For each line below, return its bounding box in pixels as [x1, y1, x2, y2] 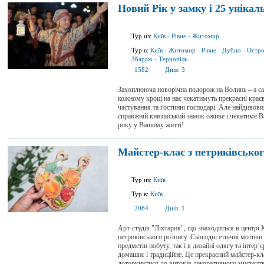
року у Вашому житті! [118, 121, 184, 129]
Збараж [131, 55, 153, 62]
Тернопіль [159, 55, 187, 62]
